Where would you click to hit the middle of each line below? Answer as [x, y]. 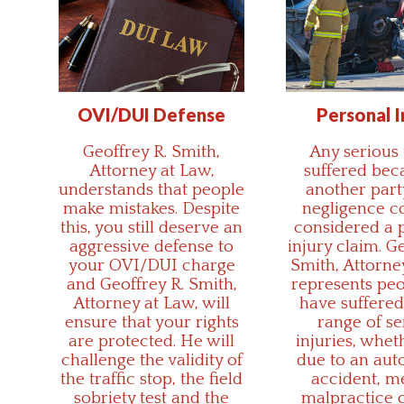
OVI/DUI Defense [151, 114]
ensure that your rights [151, 322]
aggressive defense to [151, 246]
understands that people [151, 189]
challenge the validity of [151, 360]
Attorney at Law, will [151, 303]
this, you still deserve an [151, 227]
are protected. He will [151, 341]
